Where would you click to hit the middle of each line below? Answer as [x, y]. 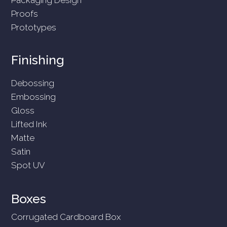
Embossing [34, 97]
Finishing [38, 60]
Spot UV [28, 165]
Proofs [25, 13]
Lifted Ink [29, 124]
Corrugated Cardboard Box [66, 217]
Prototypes [34, 27]
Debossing [33, 83]
